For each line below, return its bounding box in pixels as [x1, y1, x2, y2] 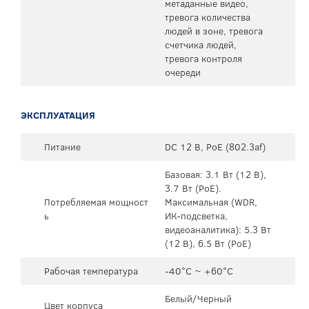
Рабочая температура [44, 263, 138, 278]
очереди [165, 65, 201, 79]
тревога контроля [165, 51, 242, 66]
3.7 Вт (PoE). [165, 181, 221, 195]
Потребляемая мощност [44, 195, 148, 209]
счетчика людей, [165, 37, 237, 52]
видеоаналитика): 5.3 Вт [165, 222, 271, 237]
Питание [44, 139, 81, 154]
